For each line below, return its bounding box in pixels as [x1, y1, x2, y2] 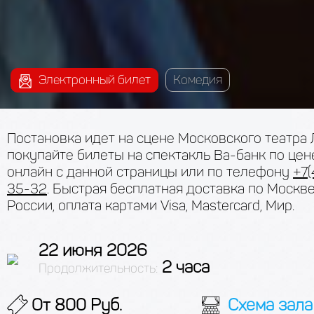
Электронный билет [36, 72, 151, 88]
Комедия [173, 72, 222, 88]
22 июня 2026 [39, 239, 147, 260]
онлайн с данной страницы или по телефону [7, 163, 293, 180]
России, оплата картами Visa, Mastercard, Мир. [7, 196, 294, 214]
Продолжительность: [39, 260, 158, 276]
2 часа [158, 256, 210, 277]
